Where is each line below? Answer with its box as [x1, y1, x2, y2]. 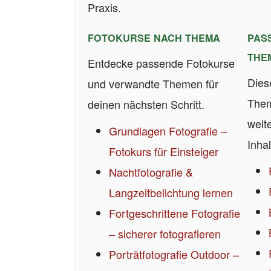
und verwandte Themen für [88, 76, 218, 92]
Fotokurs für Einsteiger [109, 143, 219, 160]
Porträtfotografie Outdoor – [109, 246, 240, 263]
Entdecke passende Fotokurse [88, 55, 235, 71]
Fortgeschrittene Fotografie [109, 205, 241, 221]
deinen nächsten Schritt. [88, 96, 204, 113]
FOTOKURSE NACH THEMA [88, 31, 220, 45]
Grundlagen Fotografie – [109, 123, 227, 139]
